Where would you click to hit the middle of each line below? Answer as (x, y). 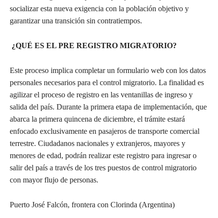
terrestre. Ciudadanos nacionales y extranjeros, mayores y (98, 143)
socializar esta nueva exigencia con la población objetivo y (99, 8)
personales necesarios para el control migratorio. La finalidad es (107, 82)
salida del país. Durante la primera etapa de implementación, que (108, 107)
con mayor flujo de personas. (54, 180)
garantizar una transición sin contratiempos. (76, 20)
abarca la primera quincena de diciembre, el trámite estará (97, 119)
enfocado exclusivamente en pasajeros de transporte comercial (105, 131)
